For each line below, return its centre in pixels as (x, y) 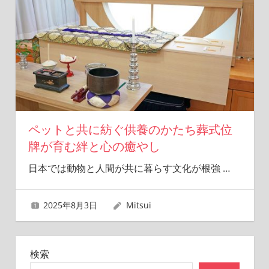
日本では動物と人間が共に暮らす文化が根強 (125, 168)
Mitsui (138, 205)
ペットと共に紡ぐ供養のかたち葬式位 (130, 129)
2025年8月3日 (71, 205)
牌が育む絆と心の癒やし (94, 146)
